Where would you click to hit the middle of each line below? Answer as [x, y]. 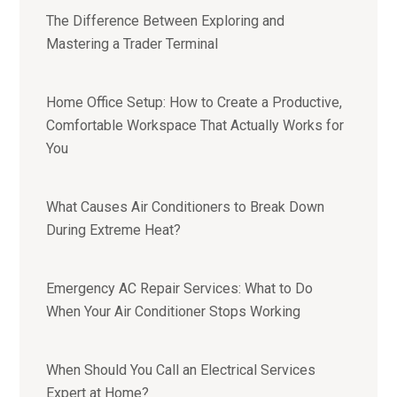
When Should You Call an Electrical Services [181, 370]
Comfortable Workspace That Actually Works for [195, 126]
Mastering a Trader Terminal [132, 44]
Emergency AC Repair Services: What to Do [180, 289]
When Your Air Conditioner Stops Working [174, 312]
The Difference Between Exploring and [166, 21]
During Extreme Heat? [114, 230]
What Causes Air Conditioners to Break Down [186, 207]
